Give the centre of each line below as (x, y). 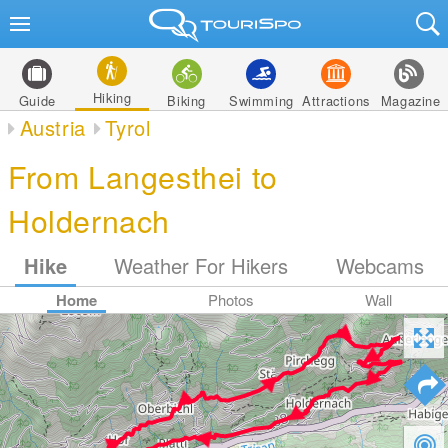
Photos (231, 299)
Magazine (410, 100)
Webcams (380, 265)
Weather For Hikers (201, 265)
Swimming (261, 100)
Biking (186, 100)
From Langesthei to (143, 176)
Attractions (336, 100)
